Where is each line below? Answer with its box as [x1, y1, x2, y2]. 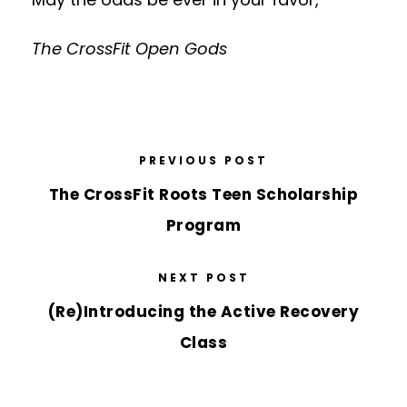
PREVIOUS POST [139, 153, 268, 169]
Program [165, 214, 242, 237]
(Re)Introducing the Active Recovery [47, 301, 360, 323]
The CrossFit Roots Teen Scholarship [48, 184, 359, 206]
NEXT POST [157, 270, 250, 286]
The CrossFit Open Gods [32, 37, 227, 61]
